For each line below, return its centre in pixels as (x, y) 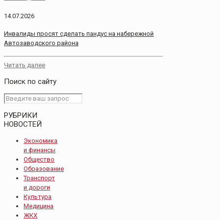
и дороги (37, 187)
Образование (44, 168)
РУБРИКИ (21, 115)
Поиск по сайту (30, 81)
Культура (38, 196)
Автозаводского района (41, 43)
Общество (39, 159)
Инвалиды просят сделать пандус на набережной (79, 34)
